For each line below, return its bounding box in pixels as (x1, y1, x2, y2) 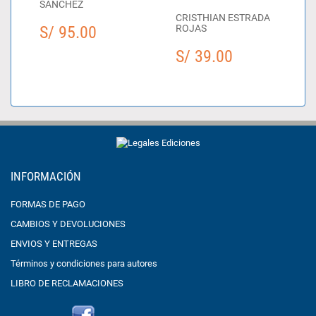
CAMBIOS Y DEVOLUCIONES (11, 219, 126, 229)
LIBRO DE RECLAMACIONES (11, 278, 123, 288)
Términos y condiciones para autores (11, 258, 157, 269)
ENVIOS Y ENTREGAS (11, 238, 97, 249)
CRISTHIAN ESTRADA (176, 12, 270, 24)
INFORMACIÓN (11, 169, 81, 183)
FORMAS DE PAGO (11, 199, 85, 209)
